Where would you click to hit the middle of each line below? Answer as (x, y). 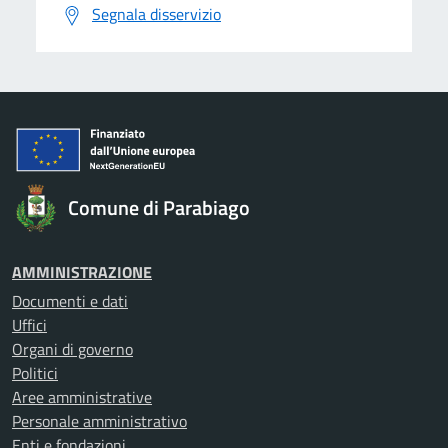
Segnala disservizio (156, 14)
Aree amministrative (82, 397)
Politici (35, 373)
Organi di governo (72, 349)
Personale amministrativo (99, 421)
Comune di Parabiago (159, 207)
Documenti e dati (70, 301)
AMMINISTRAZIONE (82, 272)
